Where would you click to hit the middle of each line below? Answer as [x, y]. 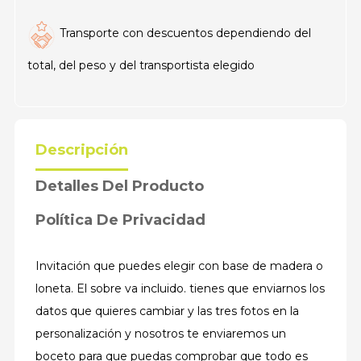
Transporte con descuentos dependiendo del [185, 33]
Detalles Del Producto [120, 186]
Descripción [82, 150]
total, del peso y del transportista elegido [141, 65]
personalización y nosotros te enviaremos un [161, 334]
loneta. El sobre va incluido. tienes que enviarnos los [180, 288]
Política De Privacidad [120, 220]
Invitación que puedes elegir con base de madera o [179, 266]
